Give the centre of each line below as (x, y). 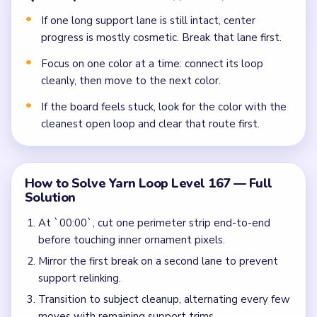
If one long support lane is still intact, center (148, 21)
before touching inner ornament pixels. (131, 240)
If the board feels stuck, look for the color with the (164, 106)
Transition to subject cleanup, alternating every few (164, 300)
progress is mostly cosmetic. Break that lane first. (161, 38)
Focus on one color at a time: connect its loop (152, 64)
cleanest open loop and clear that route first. (150, 123)
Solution (50, 197)
